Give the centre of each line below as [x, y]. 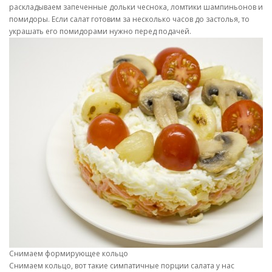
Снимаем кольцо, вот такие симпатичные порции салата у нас [122, 265]
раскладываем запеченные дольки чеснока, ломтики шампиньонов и [136, 7]
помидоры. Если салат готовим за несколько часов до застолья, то [129, 19]
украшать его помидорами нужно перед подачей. [100, 31]
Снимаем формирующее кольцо [69, 253]
